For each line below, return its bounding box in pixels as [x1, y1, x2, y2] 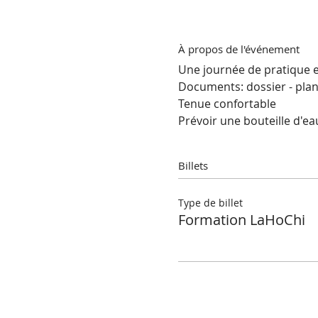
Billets [177, 158, 208, 173]
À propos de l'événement [177, 41, 300, 56]
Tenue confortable [177, 96, 279, 112]
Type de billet [177, 195, 243, 209]
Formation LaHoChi [177, 209, 305, 229]
